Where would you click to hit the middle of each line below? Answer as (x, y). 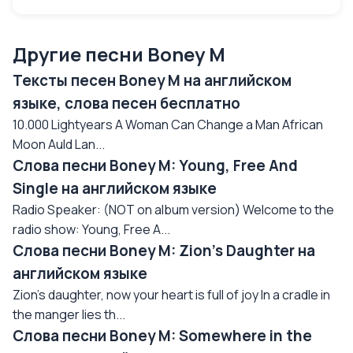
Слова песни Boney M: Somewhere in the (162, 336)
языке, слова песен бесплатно (126, 103)
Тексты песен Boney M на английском (152, 80)
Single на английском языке (115, 188)
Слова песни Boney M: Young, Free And (155, 165)
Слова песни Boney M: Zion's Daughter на (164, 251)
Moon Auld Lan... (59, 144)
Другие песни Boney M (119, 54)
